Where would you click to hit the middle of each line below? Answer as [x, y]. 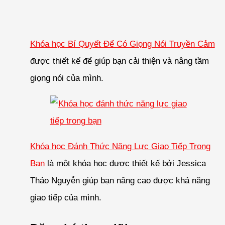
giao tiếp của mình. [66, 198]
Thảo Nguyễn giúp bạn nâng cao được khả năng [120, 181]
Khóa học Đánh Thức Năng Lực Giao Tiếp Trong [120, 147]
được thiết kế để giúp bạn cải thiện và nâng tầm [119, 61]
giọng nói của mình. [67, 78]
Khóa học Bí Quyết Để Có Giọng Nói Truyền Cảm [122, 44]
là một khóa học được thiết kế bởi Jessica [125, 164]
